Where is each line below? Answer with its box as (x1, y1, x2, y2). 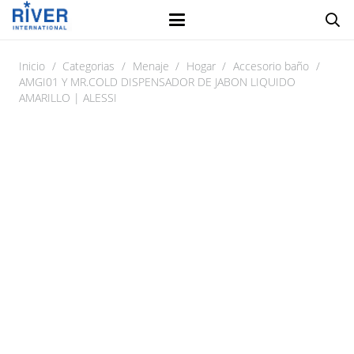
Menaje (132, 58, 169, 73)
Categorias (62, 58, 115, 73)
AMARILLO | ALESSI (19, 90, 117, 105)
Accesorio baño (233, 58, 309, 73)
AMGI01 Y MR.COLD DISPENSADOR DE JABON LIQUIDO (19, 74, 296, 89)
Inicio (19, 58, 45, 73)
